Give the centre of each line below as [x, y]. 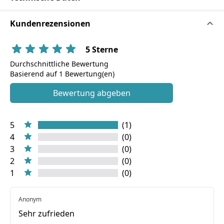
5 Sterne [102, 49]
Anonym [30, 199]
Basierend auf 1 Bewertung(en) [62, 74]
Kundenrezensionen [50, 23]
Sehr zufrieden [46, 213]
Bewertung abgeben [91, 93]
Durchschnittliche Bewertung [59, 64]
